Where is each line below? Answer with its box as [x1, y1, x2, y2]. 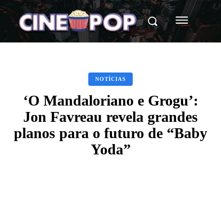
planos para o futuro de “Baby [14, 124, 207, 141]
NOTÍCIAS [95, 75, 126, 82]
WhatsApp [147, 196, 172, 202]
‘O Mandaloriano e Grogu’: [23, 92, 198, 109]
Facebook [40, 196, 63, 202]
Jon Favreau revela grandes [23, 108, 198, 125]
